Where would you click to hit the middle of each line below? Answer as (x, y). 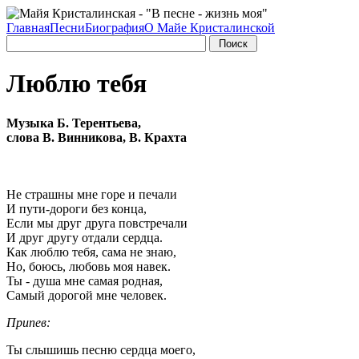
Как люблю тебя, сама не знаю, (91, 252)
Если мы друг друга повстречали (97, 223)
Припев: (28, 322)
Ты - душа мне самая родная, (85, 280)
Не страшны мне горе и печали (92, 194)
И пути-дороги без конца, (77, 208)
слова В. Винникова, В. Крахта (97, 137)
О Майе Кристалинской (210, 28)
